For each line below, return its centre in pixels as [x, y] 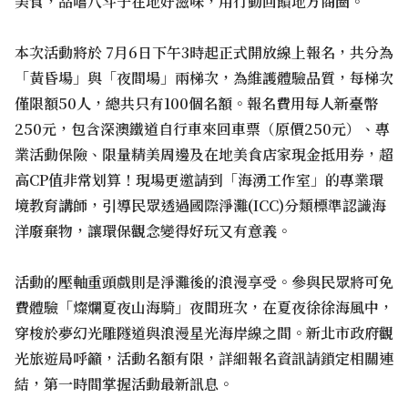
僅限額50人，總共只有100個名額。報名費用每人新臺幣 [196, 103]
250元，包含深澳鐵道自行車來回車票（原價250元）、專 [202, 129]
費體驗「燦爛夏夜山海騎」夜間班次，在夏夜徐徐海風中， [204, 307]
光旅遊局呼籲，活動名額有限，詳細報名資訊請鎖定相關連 [204, 358]
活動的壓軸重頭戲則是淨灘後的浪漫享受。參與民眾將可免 [204, 282]
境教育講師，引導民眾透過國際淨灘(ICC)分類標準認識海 [200, 205]
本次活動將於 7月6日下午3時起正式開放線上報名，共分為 [204, 52]
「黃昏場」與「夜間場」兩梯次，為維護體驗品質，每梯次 [204, 78]
